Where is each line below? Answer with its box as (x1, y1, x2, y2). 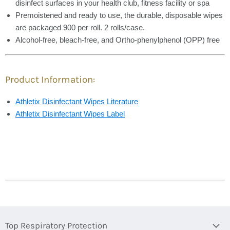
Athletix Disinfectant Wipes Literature (15, 97, 138, 106)
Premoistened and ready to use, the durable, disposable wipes (15, 11, 223, 20)
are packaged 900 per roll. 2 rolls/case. (15, 23, 145, 32)
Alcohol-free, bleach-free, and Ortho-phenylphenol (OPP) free (15, 35, 220, 44)
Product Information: (5, 74, 95, 85)
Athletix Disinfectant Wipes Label (15, 109, 125, 118)
